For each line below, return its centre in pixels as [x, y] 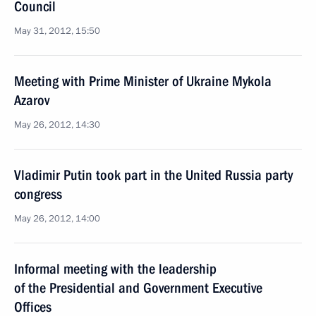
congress [38, 194]
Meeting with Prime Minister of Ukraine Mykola [143, 81]
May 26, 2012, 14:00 [57, 219]
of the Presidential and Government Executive [138, 288]
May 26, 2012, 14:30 [57, 125]
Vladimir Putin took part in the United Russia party [153, 175]
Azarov [32, 100]
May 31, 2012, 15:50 [57, 31]
